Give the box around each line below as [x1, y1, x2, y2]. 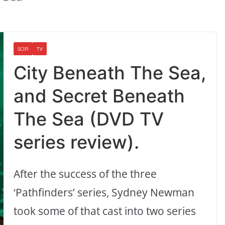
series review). [14, 131, 140, 154]
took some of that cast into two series [14, 204, 196, 218]
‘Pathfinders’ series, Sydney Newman [14, 185, 195, 200]
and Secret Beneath [14, 85, 185, 107]
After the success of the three [14, 167, 157, 181]
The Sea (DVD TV [14, 108, 164, 131]
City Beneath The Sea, [14, 62, 206, 84]
